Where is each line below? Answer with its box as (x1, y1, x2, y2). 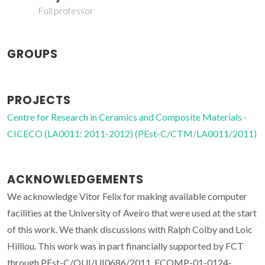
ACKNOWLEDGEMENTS (7, 172, 144, 188)
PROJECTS (7, 92, 71, 109)
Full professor (37, 5, 93, 17)
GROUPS (7, 46, 58, 63)
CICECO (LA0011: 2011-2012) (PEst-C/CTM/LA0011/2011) (7, 128, 257, 140)
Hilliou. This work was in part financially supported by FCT (7, 240, 244, 252)
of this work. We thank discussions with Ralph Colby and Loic (7, 224, 253, 235)
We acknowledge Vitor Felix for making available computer (7, 190, 247, 202)
